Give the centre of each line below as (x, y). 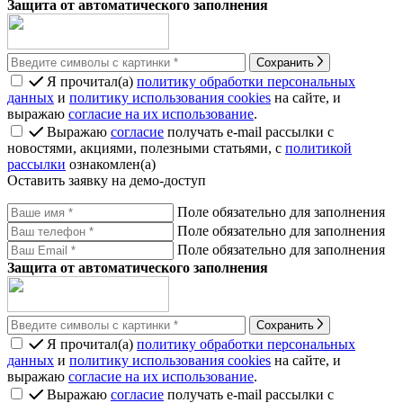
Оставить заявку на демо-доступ (107, 180)
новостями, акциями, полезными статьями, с (146, 148)
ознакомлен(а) (111, 164)
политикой (318, 148)
